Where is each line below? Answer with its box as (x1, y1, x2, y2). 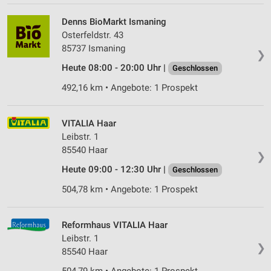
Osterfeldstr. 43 (62, 30, 123, 41)
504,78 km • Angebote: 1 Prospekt (62, 184, 198, 195)
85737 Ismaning (62, 43, 125, 54)
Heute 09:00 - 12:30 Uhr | (62, 164, 168, 175)
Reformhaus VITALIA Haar (62, 220, 168, 231)
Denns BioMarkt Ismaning (62, 16, 166, 28)
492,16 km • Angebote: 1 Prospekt (62, 82, 198, 94)
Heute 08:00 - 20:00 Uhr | (62, 62, 168, 74)
